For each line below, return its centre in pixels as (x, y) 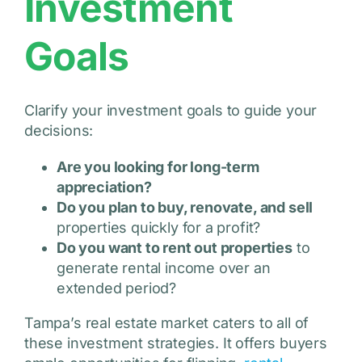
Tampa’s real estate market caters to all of (166, 323)
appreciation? (104, 187)
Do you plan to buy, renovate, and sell (185, 208)
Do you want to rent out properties (174, 248)
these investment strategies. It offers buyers (175, 343)
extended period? (116, 288)
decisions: (59, 131)
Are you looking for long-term (158, 167)
